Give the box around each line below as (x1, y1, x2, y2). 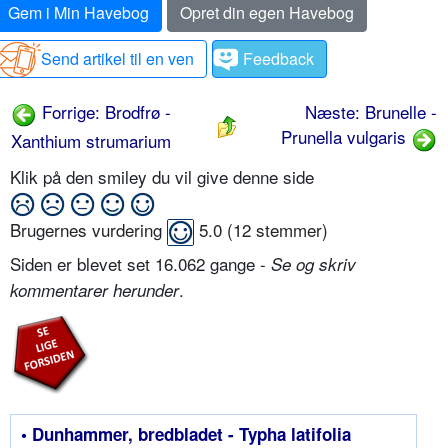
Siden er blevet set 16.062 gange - (10, 251, 271, 277)
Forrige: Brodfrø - (37, 99, 171, 125)
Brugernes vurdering (10, 217, 167, 243)
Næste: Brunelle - (305, 99, 437, 125)
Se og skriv (271, 252, 356, 277)
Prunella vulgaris (281, 124, 411, 150)
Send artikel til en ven (41, 47, 194, 71)
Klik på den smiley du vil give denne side (10, 164, 319, 190)
